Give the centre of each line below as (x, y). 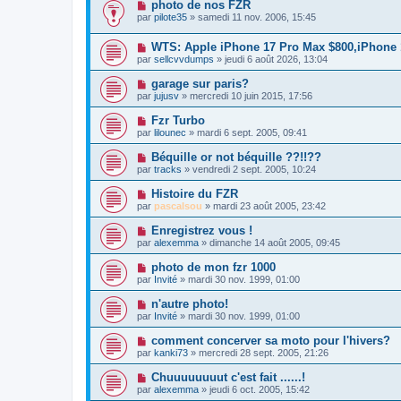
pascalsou (178, 205)
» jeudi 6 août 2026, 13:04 (271, 59)
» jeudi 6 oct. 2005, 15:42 (254, 389)
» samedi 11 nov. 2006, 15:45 (252, 17)
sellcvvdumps (184, 59)
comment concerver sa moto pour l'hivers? (270, 340)
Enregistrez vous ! (201, 230)
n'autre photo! (189, 303)
